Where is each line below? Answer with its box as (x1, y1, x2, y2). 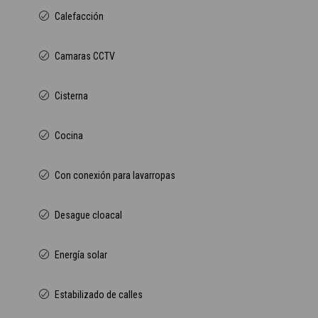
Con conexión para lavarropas (55, 170, 175, 181)
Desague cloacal (55, 209, 122, 221)
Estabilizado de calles (55, 289, 143, 300)
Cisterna (55, 90, 88, 102)
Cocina (55, 130, 83, 141)
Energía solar (55, 249, 107, 261)
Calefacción (55, 11, 104, 22)
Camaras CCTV (55, 50, 115, 62)
